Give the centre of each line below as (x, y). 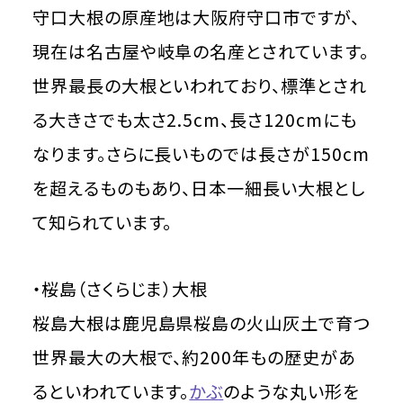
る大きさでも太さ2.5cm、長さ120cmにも (194, 119)
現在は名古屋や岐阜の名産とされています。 (200, 51)
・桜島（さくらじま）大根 (120, 288)
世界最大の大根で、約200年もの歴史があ (193, 357)
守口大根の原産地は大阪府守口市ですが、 (196, 17)
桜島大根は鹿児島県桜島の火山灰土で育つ (201, 322)
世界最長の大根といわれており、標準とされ (199, 85)
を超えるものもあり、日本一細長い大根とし (198, 188)
